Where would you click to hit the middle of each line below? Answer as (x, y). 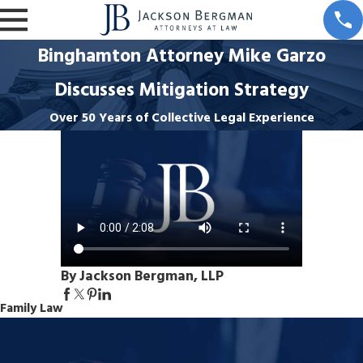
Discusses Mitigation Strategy (181, 90)
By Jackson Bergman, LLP (142, 277)
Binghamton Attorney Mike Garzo (181, 56)
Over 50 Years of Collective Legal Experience (181, 118)
